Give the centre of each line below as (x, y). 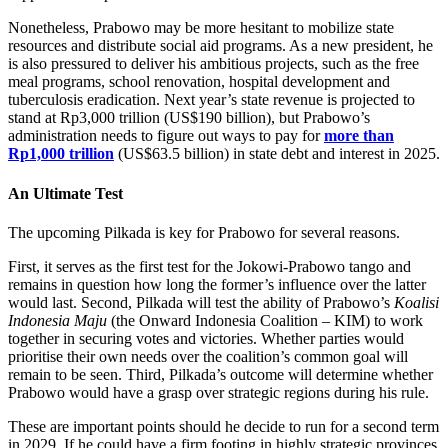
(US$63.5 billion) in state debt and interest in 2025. (277, 154)
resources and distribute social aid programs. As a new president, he (220, 46)
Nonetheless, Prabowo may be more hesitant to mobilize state (201, 28)
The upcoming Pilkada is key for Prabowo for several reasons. (204, 232)
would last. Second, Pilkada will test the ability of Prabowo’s (201, 302)
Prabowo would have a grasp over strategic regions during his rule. (218, 392)
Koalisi (416, 302)
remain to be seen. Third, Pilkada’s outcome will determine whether (220, 374)
